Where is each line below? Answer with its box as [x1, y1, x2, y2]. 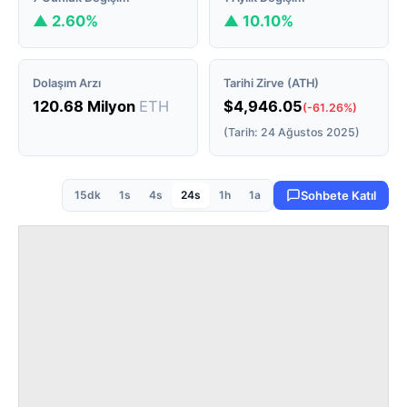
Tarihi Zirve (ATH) [223, 76, 319, 90]
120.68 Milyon [33, 97, 139, 115]
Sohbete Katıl [301, 188, 376, 203]
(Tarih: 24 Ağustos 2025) [223, 125, 360, 139]
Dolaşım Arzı [33, 76, 101, 90]
